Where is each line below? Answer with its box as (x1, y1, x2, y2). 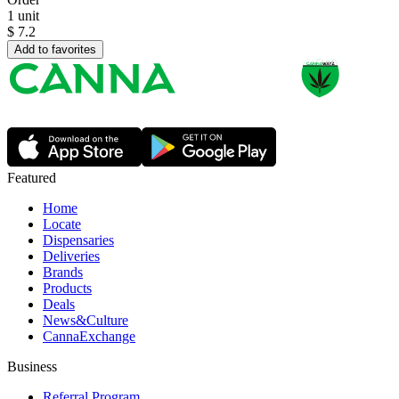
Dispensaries (43, 232, 114, 248)
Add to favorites (14, 43, 96, 57)
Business (7, 359, 57, 375)
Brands (43, 265, 83, 281)
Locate (43, 216, 81, 232)
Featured (7, 170, 56, 186)
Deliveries (43, 248, 100, 265)
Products (43, 281, 92, 297)
